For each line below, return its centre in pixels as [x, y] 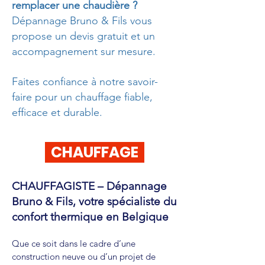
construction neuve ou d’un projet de [84, 256]
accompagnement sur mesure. [84, 51]
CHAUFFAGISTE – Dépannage [89, 186]
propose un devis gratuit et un [83, 36]
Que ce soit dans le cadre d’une [74, 243]
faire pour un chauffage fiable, [82, 97]
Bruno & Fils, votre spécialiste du [94, 201]
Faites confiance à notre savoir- [85, 82]
